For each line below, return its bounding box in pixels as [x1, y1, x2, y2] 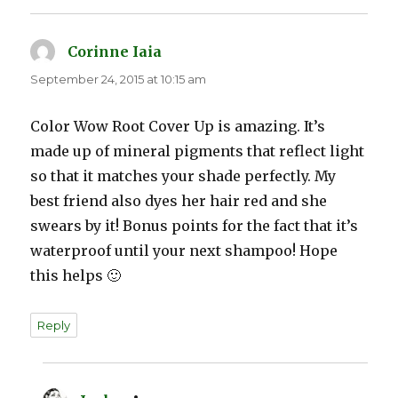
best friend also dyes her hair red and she [30, 192, 328, 211]
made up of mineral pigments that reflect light [30, 142, 365, 161]
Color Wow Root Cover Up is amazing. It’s [30, 117, 326, 136]
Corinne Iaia [68, 43, 163, 61]
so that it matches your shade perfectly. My [30, 167, 337, 186]
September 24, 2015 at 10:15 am [30, 72, 207, 87]
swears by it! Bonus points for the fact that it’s [30, 217, 359, 235]
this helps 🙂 [30, 267, 122, 285]
